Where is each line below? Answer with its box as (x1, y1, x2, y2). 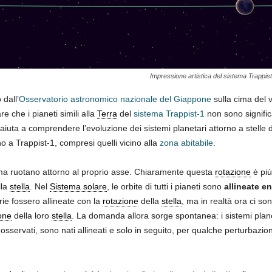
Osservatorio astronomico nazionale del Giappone (18, 94, 211, 104)
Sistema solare (49, 182, 107, 192)
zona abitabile (159, 138, 213, 148)
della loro (11, 211, 52, 221)
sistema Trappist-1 (133, 109, 205, 119)
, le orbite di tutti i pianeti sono (106, 182, 224, 192)
